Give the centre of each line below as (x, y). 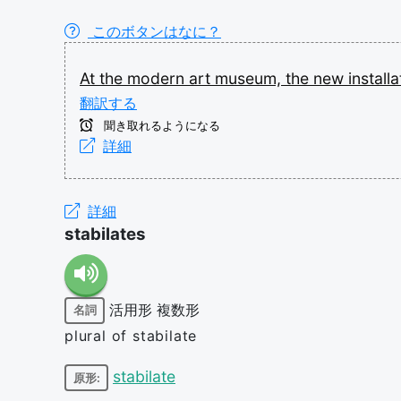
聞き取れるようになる (160, 125)
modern (158, 78)
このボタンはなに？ (154, 31)
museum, (250, 78)
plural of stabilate (131, 335)
